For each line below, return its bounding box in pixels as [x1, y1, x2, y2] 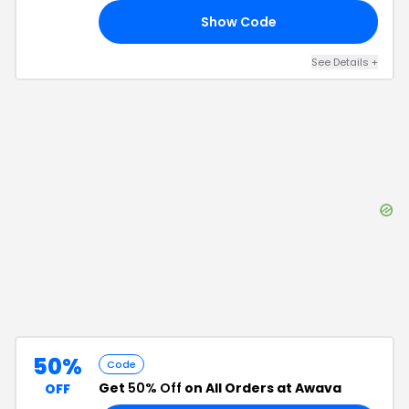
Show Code [200, 12, 277, 31]
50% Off [128, 379, 182, 397]
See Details [311, 55, 372, 69]
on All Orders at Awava [182, 379, 341, 397]
